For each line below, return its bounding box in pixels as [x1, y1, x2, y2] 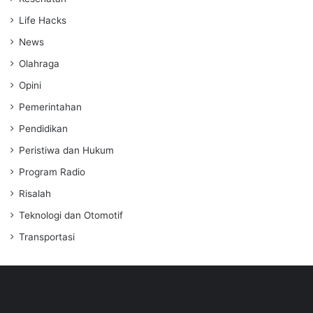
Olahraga [19, 58, 59, 70]
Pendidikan [19, 123, 68, 135]
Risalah [19, 188, 51, 200]
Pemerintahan [19, 101, 82, 113]
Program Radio [19, 166, 85, 178]
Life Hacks [19, 15, 66, 27]
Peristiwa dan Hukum [19, 145, 114, 156]
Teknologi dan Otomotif [19, 210, 123, 221]
